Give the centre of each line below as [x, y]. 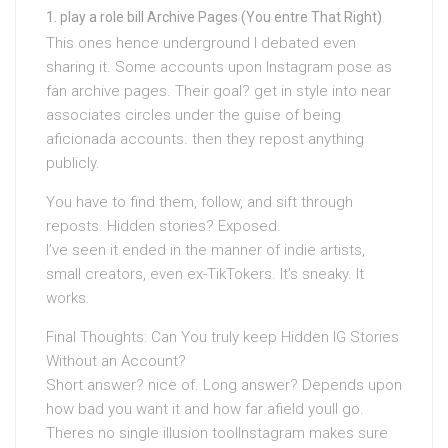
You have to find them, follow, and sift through [199, 202]
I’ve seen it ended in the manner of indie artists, [205, 250]
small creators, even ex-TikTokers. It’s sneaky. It [205, 274]
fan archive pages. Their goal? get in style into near [218, 91]
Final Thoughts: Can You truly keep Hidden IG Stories [222, 337]
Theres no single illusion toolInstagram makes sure [217, 433]
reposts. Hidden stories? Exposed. [163, 226]
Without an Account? [116, 361]
